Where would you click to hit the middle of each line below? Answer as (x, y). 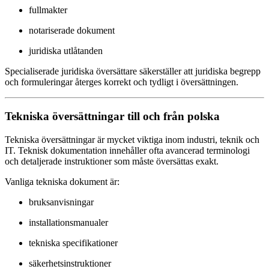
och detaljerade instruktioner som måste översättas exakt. (112, 161)
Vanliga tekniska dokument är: (62, 181)
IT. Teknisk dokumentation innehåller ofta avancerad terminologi (127, 150)
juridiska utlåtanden (66, 51)
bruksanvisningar (61, 202)
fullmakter (48, 10)
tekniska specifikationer (73, 243)
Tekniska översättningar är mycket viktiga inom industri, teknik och (132, 139)
